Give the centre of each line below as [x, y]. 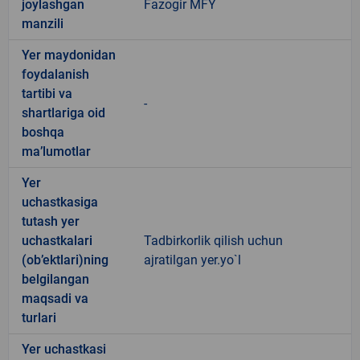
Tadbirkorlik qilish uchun [213, 240]
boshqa [43, 132]
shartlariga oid [63, 112]
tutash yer [51, 221]
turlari [39, 317]
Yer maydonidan [69, 55]
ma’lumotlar [56, 151]
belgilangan [55, 279]
